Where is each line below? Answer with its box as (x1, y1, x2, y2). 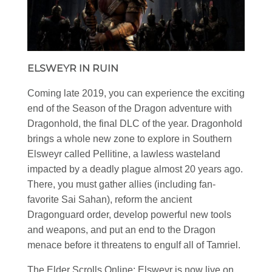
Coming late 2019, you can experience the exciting (27, 87, 245, 98)
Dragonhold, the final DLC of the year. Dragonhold (27, 118, 242, 129)
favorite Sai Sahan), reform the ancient (27, 194, 192, 205)
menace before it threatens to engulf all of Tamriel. (27, 239, 240, 250)
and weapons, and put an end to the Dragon (27, 224, 216, 235)
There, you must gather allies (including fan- (27, 178, 216, 189)
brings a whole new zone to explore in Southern (27, 133, 232, 144)
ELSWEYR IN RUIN (27, 62, 118, 74)
